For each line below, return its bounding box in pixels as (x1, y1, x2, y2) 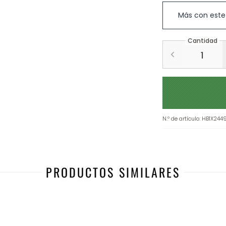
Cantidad (187, 36, 217, 45)
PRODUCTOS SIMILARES (46, 163, 180, 181)
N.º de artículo (162, 115, 199, 123)
